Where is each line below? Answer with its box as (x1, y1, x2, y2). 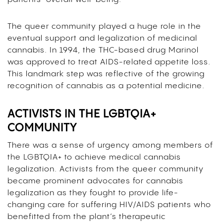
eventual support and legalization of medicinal (7, 34, 197, 43)
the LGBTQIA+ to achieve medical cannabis (7, 153, 181, 162)
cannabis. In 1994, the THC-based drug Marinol (7, 46, 199, 55)
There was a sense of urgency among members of (7, 141, 213, 150)
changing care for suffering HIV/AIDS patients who (7, 201, 211, 210)
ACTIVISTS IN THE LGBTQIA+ (7, 109, 156, 120)
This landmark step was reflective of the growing (7, 70, 205, 79)
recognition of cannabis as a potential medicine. (7, 82, 205, 91)
